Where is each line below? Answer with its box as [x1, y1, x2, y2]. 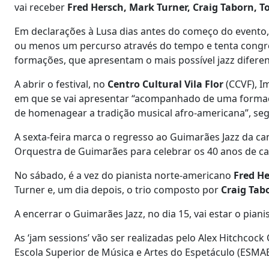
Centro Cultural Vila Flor [107, 77, 226, 91]
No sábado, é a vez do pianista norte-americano [14, 168, 234, 182]
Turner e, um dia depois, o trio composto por [14, 183, 221, 196]
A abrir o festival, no [14, 77, 107, 91]
